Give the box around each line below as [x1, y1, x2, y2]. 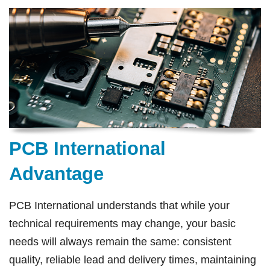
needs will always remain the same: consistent [9, 235, 231, 248]
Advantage [9, 163, 104, 184]
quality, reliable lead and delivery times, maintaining [9, 253, 256, 266]
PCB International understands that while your [9, 199, 230, 212]
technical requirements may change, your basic [9, 217, 236, 230]
